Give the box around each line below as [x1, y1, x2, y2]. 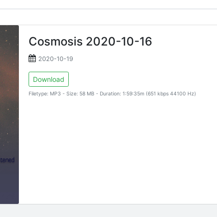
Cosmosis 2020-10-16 [29, 34, 153, 48]
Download [33, 75, 65, 83]
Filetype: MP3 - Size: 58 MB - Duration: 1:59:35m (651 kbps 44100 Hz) [29, 91, 197, 97]
